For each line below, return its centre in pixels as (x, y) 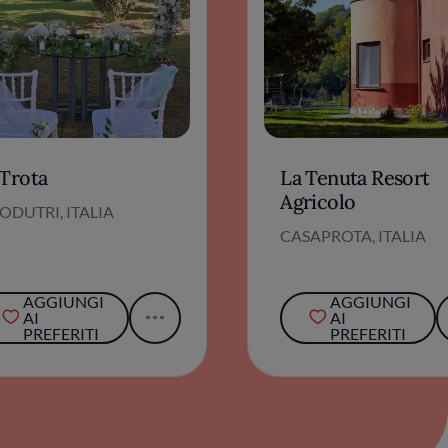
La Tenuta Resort (355, 177)
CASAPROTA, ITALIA (353, 235)
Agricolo (318, 201)
